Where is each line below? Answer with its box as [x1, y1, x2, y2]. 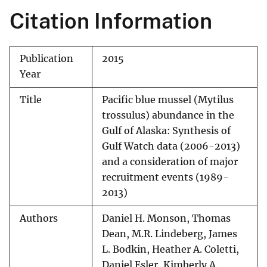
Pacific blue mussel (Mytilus [102, 94, 234, 106]
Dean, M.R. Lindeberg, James [102, 228, 237, 240]
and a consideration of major [102, 156, 238, 168]
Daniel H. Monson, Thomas [102, 213, 231, 225]
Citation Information [10, 8, 212, 34]
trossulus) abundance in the [102, 110, 234, 122]
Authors [20, 213, 58, 225]
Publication [20, 53, 73, 65]
